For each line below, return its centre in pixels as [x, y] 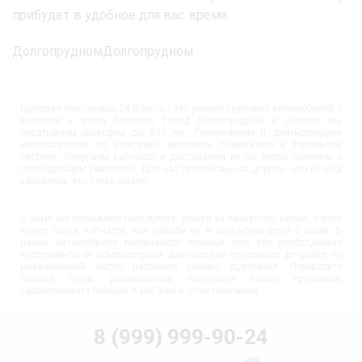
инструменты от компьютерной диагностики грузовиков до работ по [181, 255]
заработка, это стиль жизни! [84, 181]
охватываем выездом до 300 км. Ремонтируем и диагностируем [181, 133]
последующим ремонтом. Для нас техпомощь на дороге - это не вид [181, 169]
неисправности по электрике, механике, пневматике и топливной [181, 145]
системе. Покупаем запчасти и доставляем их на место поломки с [181, 157]
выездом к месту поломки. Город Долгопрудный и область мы [181, 121]
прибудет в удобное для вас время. [121, 15]
